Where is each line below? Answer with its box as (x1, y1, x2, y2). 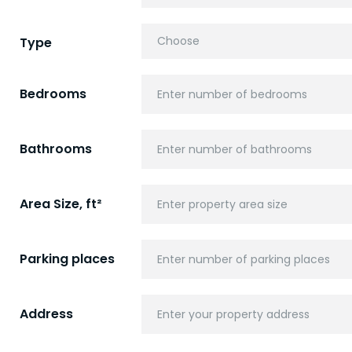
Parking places (20, 250, 115, 268)
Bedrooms (20, 85, 86, 103)
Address (20, 305, 73, 323)
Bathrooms (20, 140, 92, 158)
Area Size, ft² (20, 195, 101, 213)
